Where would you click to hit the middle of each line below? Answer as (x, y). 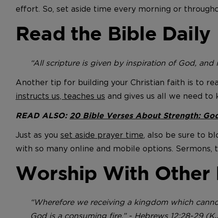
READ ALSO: (43, 115)
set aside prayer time (102, 135)
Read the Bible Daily (113, 33)
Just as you (38, 135)
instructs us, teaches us (60, 96)
